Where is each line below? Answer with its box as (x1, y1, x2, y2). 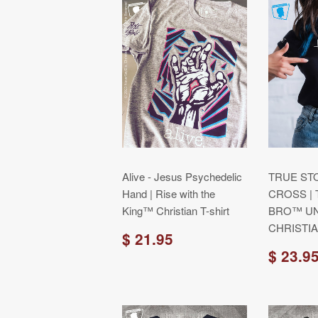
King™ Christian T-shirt (122, 203, 229, 218)
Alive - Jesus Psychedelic (122, 169, 242, 184)
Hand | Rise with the (122, 186, 215, 201)
